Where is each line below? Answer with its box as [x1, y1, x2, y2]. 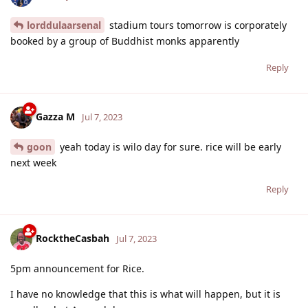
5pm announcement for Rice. [10, 261, 144, 275]
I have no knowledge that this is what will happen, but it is [10, 287, 280, 300]
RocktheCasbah [36, 231, 109, 245]
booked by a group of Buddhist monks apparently [10, 34, 239, 47]
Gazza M [36, 109, 75, 123]
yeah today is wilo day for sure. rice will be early [57, 140, 281, 153]
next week [10, 155, 56, 169]
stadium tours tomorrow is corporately [107, 18, 287, 32]
